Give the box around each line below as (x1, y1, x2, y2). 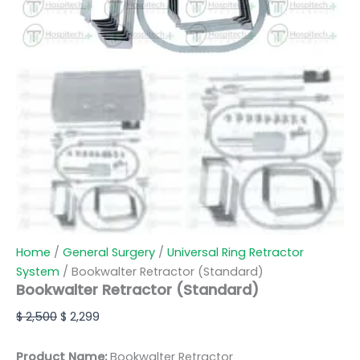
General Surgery (63, 244, 155, 261)
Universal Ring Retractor (167, 244, 304, 261)
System (16, 264, 59, 280)
